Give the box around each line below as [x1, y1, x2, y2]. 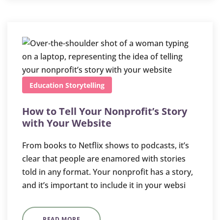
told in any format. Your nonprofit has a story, [22, 166, 193, 177]
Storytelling [65, 81, 105, 90]
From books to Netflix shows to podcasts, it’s [22, 140, 189, 151]
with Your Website [22, 116, 111, 130]
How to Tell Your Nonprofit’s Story [22, 105, 187, 118]
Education [29, 81, 63, 90]
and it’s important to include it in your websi [22, 180, 186, 191]
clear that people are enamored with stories [22, 153, 186, 164]
